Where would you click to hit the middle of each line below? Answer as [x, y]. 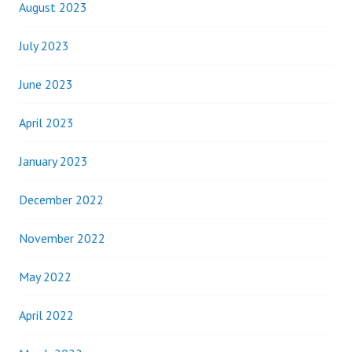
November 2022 [62, 238]
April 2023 [46, 123]
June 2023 [46, 84]
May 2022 [45, 277]
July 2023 [44, 46]
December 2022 [61, 200]
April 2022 [46, 315]
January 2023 [53, 161]
